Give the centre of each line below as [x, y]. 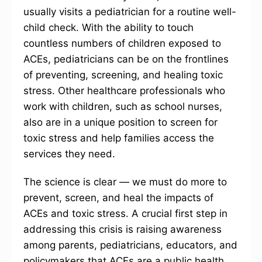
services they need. [69, 154]
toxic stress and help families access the [119, 138]
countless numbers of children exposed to [122, 44]
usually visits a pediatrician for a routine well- [130, 12]
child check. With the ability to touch [108, 28]
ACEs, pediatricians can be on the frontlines [126, 59]
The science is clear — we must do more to [125, 182]
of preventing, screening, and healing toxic [123, 75]
